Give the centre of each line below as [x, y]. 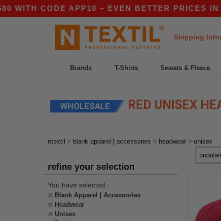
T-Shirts [126, 68]
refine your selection [91, 167]
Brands [81, 68]
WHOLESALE [85, 106]
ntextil [56, 141]
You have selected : [78, 185]
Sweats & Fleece [185, 68]
